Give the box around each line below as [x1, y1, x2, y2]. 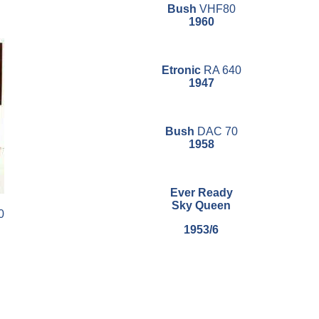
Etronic [161, 64, 201, 77]
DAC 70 [197, 125, 238, 138]
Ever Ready [169, 187, 233, 199]
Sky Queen [172, 199, 231, 212]
